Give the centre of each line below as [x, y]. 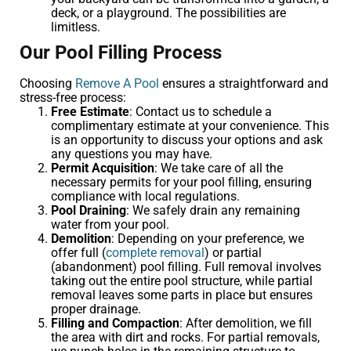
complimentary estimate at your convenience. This [190, 125]
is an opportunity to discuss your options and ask [187, 139]
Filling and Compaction [115, 323]
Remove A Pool [117, 83]
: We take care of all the [219, 168]
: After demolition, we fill [246, 323]
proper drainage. [96, 309]
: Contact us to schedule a [201, 111]
